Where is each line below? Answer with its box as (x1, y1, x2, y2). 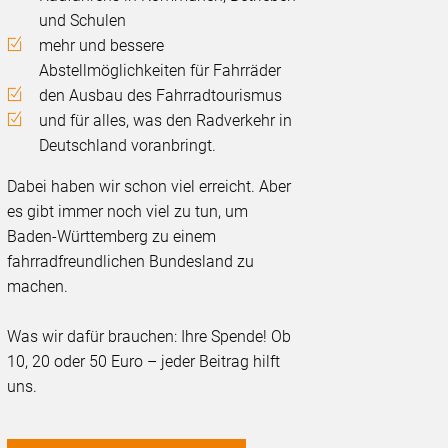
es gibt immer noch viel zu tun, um (7, 201, 249, 221)
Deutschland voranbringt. (39, 135, 217, 155)
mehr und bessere (39, 35, 165, 55)
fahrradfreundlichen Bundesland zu (7, 251, 255, 271)
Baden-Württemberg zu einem (7, 226, 217, 246)
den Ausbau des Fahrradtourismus (39, 85, 283, 105)
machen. (7, 276, 69, 296)
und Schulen (39, 10, 127, 30)
